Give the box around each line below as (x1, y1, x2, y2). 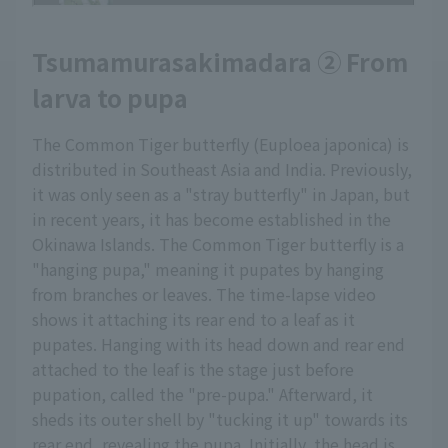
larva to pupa (32, 80, 188, 116)
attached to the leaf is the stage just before (32, 357, 354, 382)
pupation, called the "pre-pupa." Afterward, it (32, 382, 373, 407)
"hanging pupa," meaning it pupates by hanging (32, 257, 384, 282)
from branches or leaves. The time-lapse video (32, 282, 376, 307)
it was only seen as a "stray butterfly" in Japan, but (32, 182, 410, 207)
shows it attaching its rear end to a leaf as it (32, 307, 355, 332)
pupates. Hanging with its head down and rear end (32, 332, 405, 357)
